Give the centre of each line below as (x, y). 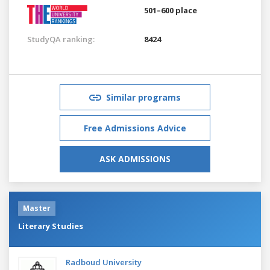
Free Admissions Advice (135, 128)
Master (37, 208)
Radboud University (104, 262)
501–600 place (171, 10)
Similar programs (143, 97)
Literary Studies (51, 226)
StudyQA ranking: (61, 39)
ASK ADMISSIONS (135, 159)
